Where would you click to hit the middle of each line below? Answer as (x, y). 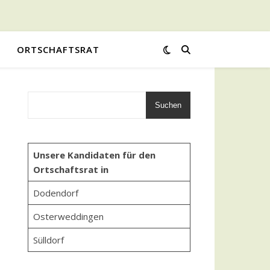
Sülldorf (48, 240)
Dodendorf (55, 193)
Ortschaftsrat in (71, 169)
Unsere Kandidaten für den (94, 155)
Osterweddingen (68, 216)
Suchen (168, 105)
